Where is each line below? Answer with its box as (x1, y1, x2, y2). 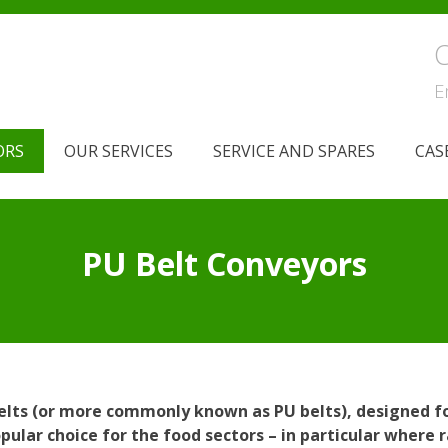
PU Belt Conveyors (81, 242, 367, 286)
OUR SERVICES (64, 140, 173, 162)
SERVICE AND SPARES (213, 140, 375, 162)
